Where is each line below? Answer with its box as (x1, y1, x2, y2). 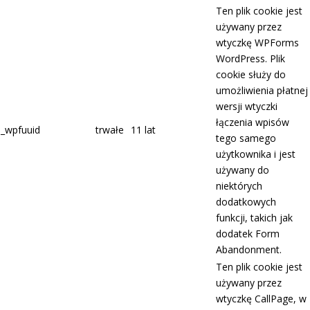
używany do (216, 163, 269, 177)
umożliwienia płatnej (216, 84, 308, 98)
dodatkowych (216, 195, 276, 209)
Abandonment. (216, 243, 282, 257)
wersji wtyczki (216, 100, 277, 113)
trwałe (95, 123, 124, 137)
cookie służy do (216, 68, 286, 82)
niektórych (216, 179, 262, 193)
